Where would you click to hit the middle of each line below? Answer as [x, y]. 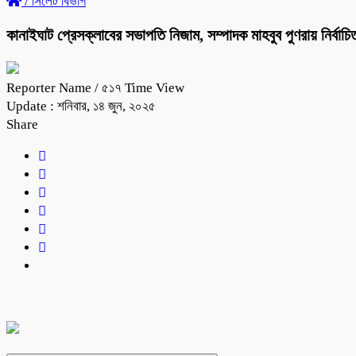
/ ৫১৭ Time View [139, 87]
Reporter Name [50, 87]
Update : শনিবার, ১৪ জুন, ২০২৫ [81, 106]
